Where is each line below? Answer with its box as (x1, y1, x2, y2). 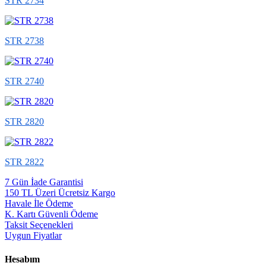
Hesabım (5, 254, 40, 264)
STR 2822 (5, 157, 44, 167)
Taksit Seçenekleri (5, 220, 73, 230)
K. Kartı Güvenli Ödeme (5, 209, 98, 220)
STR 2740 (5, 76, 44, 87)
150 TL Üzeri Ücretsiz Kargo (5, 188, 115, 198)
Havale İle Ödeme (5, 198, 73, 209)
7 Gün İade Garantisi (5, 177, 83, 188)
